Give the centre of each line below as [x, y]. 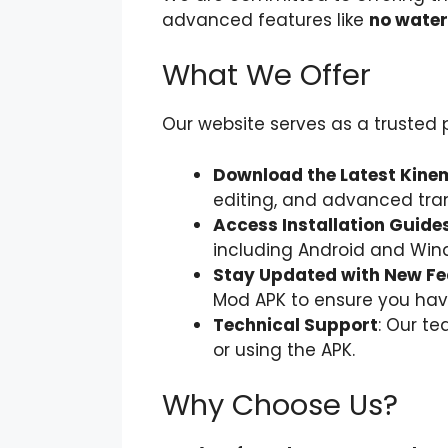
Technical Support [295, 324]
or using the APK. [284, 349]
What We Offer [266, 75]
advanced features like [265, 19]
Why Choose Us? [280, 405]
